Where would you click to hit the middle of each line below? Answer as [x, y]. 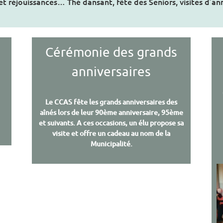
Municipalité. [111, 144]
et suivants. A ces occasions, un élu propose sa [111, 123]
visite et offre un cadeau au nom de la [111, 133]
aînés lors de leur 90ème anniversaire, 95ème [111, 112]
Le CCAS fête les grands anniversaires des [111, 102]
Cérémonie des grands [111, 52]
